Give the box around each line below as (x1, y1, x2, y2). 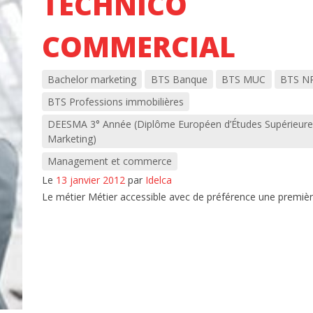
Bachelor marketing (47, 72, 136, 86)
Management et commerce (47, 154, 172, 168)
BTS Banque (150, 72, 208, 86)
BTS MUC (221, 72, 266, 86)
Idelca (145, 173, 172, 187)
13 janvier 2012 (55, 173, 125, 187)
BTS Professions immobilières (47, 95, 184, 109)
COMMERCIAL (41, 27, 235, 66)
